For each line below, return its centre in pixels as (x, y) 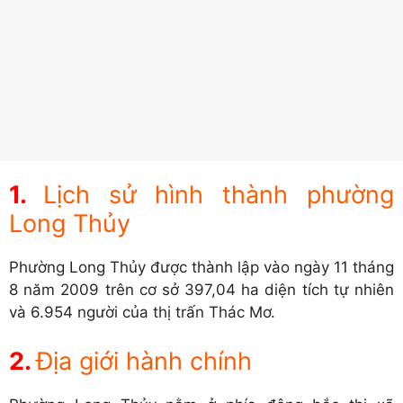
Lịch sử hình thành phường (219, 195)
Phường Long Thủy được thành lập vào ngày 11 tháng (201, 268)
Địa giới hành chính (144, 361)
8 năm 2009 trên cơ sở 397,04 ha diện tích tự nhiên (201, 290)
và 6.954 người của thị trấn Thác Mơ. (142, 313)
